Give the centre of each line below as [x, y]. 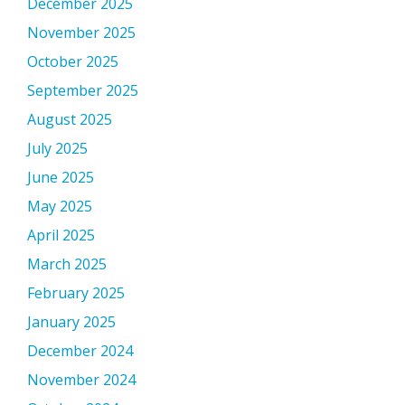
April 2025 [61, 235]
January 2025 [71, 322]
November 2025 [81, 33]
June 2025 [61, 177]
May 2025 [60, 206]
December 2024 [80, 351]
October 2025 [73, 61]
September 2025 [83, 90]
